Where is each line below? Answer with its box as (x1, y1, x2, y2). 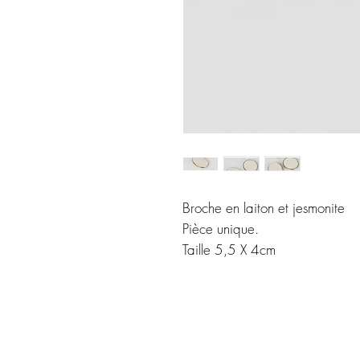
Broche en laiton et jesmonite (182, 198, 345, 217)
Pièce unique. (182, 219, 259, 238)
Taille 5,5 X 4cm (182, 240, 276, 259)
